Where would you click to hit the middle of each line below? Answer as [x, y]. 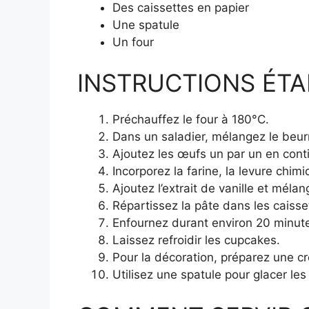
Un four [133, 42]
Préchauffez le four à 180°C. [191, 120]
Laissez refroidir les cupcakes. [196, 240]
